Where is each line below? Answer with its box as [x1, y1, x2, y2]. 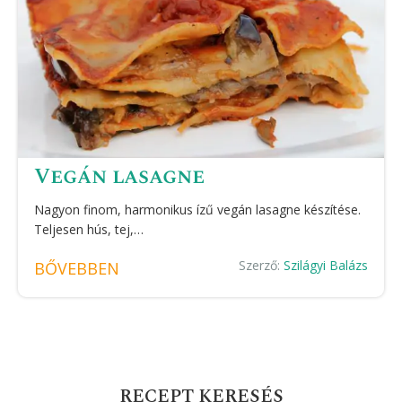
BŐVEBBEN [34, 258, 119, 279]
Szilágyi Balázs [284, 257, 368, 274]
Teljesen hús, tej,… [34, 221, 144, 238]
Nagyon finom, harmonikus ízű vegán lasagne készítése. [34, 201, 361, 218]
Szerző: [239, 257, 284, 274]
